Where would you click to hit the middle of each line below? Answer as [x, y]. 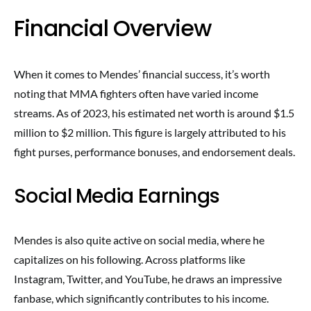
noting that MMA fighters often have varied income [136, 93]
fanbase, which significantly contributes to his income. [141, 298]
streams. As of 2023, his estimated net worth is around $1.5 [154, 113]
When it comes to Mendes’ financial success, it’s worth [142, 74]
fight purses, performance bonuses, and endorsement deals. [154, 152]
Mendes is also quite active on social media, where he [139, 240]
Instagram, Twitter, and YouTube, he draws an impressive [148, 279]
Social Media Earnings [117, 196]
